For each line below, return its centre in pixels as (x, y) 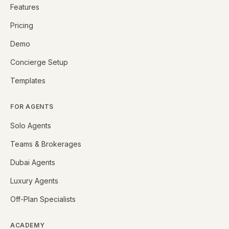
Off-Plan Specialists (43, 199)
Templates (28, 81)
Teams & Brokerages (46, 144)
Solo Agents (31, 125)
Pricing (22, 25)
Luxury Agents (34, 181)
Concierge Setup (39, 62)
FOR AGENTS (32, 107)
